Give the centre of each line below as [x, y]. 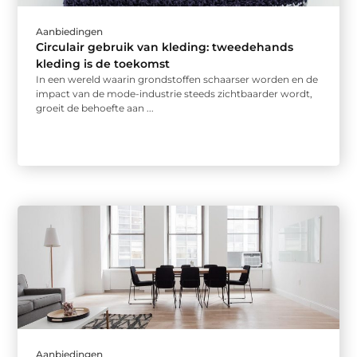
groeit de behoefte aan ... [95, 108]
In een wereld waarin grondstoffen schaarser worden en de [177, 80]
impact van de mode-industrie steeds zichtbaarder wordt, [175, 94]
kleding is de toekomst [103, 64]
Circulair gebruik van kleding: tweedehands [165, 47]
